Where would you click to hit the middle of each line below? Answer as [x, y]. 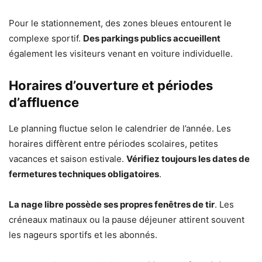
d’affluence [44, 102]
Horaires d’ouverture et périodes [111, 85]
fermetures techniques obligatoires [84, 174]
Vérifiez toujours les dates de [188, 158]
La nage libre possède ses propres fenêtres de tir [112, 204]
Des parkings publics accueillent [152, 38]
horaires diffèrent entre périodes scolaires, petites [113, 143]
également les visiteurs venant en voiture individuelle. [121, 53]
